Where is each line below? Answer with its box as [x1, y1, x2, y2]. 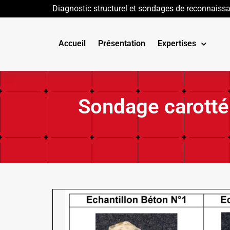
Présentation [98, 39, 145, 48]
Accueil [59, 39, 86, 48]
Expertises [158, 39, 196, 48]
